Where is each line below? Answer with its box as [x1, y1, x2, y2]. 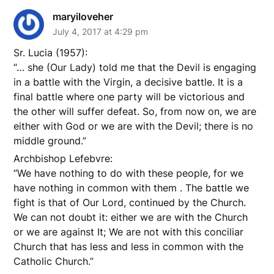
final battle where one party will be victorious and [13, 90, 245, 103]
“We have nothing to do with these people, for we [13, 166, 244, 179]
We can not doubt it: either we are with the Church [13, 210, 248, 223]
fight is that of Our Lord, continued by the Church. [13, 196, 246, 209]
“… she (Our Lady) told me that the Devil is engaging [13, 61, 257, 73]
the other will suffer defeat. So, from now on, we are [13, 105, 257, 117]
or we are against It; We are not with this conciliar [13, 225, 244, 238]
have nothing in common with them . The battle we [13, 181, 250, 194]
